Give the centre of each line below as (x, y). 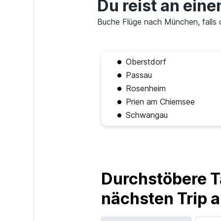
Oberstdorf (146, 62)
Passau (139, 75)
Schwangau (147, 115)
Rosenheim (146, 89)
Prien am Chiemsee (160, 102)
